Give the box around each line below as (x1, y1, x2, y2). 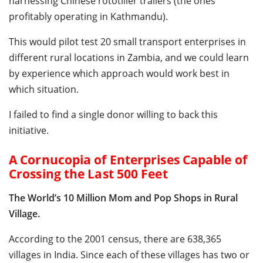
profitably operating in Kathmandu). (9, 9, 168, 23)
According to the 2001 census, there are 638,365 (9, 232, 221, 245)
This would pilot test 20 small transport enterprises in (9, 35, 246, 48)
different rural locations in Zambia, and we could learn (9, 50, 249, 64)
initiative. (9, 123, 49, 137)
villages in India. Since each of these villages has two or (9, 248, 249, 261)
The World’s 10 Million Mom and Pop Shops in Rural (9, 191, 238, 204)
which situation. (9, 82, 79, 96)
